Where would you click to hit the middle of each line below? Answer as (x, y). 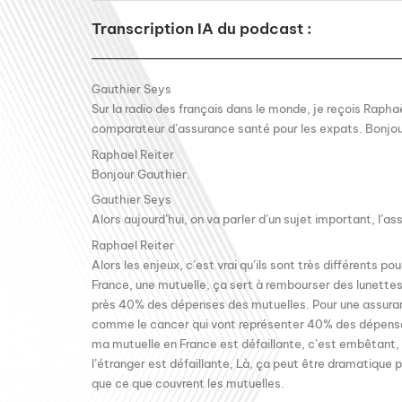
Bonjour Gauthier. (141, 174)
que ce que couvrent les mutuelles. (188, 383)
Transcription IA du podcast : (201, 28)
